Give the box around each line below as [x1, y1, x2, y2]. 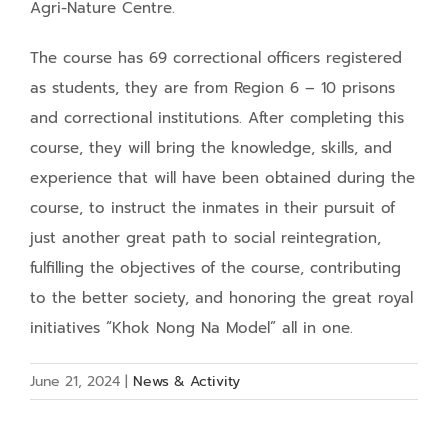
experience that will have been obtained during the [30, 166, 415, 189]
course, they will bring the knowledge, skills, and [30, 136, 392, 159]
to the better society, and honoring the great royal [30, 286, 413, 309]
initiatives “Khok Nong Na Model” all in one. [30, 316, 353, 339]
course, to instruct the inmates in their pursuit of [30, 196, 395, 219]
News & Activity [133, 370, 240, 392]
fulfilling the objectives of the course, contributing [30, 256, 401, 279]
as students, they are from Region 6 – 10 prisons [30, 76, 395, 99]
